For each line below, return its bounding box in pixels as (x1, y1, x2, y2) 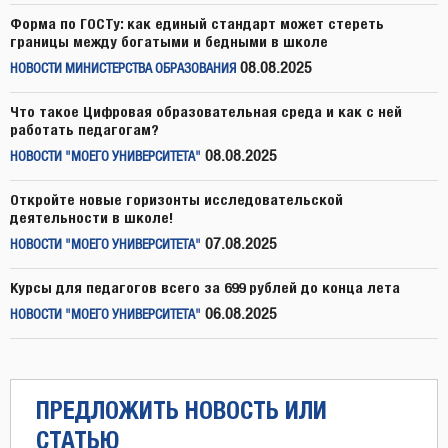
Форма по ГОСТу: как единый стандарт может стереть (10, 14, 384, 32)
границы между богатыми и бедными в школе (10, 32, 328, 50)
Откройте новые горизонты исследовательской (10, 190, 343, 208)
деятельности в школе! (10, 208, 173, 226)
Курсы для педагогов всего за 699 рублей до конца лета (10, 278, 400, 296)
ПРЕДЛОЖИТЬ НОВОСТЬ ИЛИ (36, 394, 327, 425)
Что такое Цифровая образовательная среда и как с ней (10, 102, 402, 120)
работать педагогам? (10, 120, 159, 138)
